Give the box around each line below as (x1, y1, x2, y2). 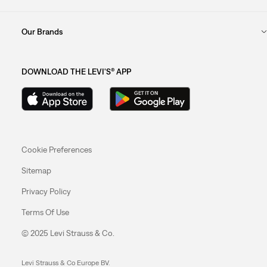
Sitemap (21, 165, 51, 175)
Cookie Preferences (21, 144, 92, 154)
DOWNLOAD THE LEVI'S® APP (21, 66, 131, 76)
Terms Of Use (21, 207, 69, 217)
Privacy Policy (21, 186, 71, 196)
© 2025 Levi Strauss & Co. (21, 228, 114, 238)
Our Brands (21, 26, 63, 36)
